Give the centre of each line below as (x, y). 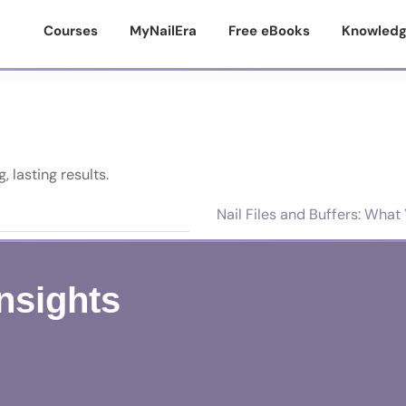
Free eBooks (269, 31)
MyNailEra (163, 31)
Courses (71, 31)
